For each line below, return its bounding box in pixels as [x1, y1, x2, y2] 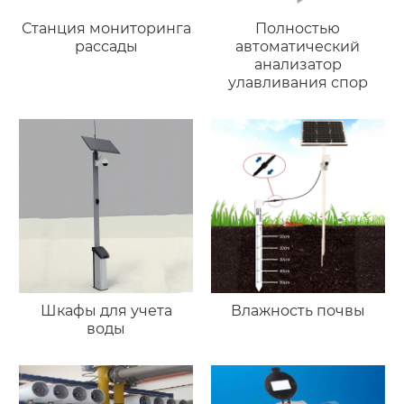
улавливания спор [227, 74, 368, 92]
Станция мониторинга [21, 20, 191, 38]
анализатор [253, 56, 342, 74]
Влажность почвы [230, 302, 365, 320]
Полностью [255, 20, 341, 38]
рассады [74, 38, 138, 56]
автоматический [235, 38, 361, 56]
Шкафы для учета [40, 302, 172, 320]
